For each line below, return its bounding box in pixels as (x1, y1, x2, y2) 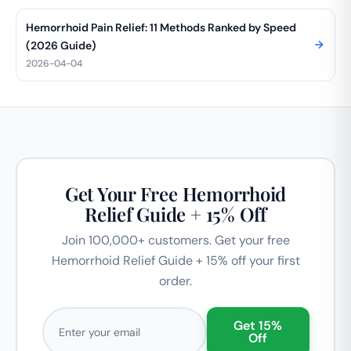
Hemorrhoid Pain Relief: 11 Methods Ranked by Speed (26, 20, 296, 34)
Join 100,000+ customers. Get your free (61, 232, 290, 249)
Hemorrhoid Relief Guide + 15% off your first (51, 252, 300, 270)
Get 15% (233, 317, 282, 335)
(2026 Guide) (26, 38, 96, 52)
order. (159, 273, 192, 290)
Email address (41, 308, 123, 325)
